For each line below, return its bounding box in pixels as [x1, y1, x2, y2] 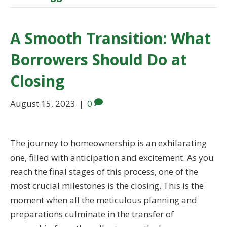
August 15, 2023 [10, 98, 75, 110]
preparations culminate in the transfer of [10, 208, 174, 220]
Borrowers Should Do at [10, 49, 187, 70]
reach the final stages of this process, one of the [10, 166, 198, 178]
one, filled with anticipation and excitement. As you [10, 152, 214, 164]
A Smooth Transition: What [10, 28, 211, 49]
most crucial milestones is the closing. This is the [10, 180, 204, 192]
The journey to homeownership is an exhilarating [10, 137, 207, 149]
